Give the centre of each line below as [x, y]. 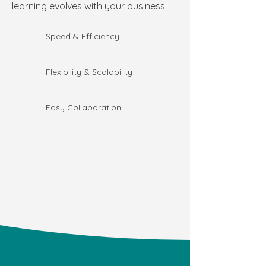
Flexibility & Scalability [89, 72]
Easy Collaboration [83, 107]
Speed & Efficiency [83, 36]
